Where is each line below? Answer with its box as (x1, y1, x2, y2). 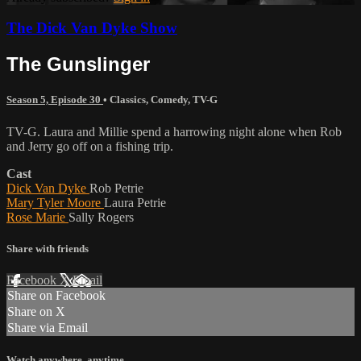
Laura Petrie (104, 195, 166, 210)
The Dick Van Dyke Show (6, 19, 177, 37)
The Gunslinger (6, 53, 150, 76)
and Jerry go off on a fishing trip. (6, 139, 173, 153)
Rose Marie (6, 210, 68, 224)
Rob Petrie (89, 180, 143, 195)
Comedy (151, 93, 188, 106)
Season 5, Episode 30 (6, 93, 103, 106)
